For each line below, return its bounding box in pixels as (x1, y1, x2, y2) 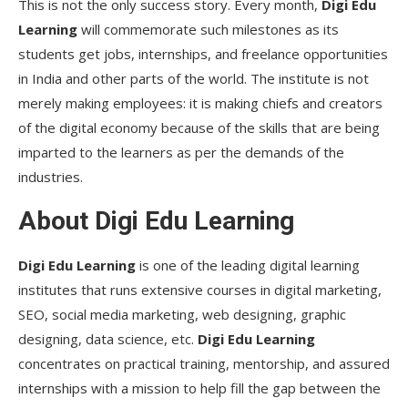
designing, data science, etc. (18, 329, 198, 348)
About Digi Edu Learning (18, 205, 294, 236)
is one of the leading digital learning (136, 255, 360, 274)
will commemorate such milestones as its (77, 19, 339, 38)
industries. (18, 167, 83, 186)
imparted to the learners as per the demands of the (18, 142, 344, 161)
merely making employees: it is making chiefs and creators (18, 93, 382, 112)
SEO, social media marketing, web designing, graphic (18, 304, 346, 323)
